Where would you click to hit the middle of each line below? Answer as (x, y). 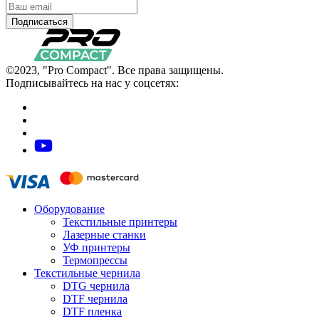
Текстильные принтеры (120, 222)
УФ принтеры (96, 248)
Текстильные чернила (87, 273)
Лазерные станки (104, 235)
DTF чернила (95, 299)
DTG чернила (96, 286)
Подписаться (40, 22)
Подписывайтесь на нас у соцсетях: (92, 83)
